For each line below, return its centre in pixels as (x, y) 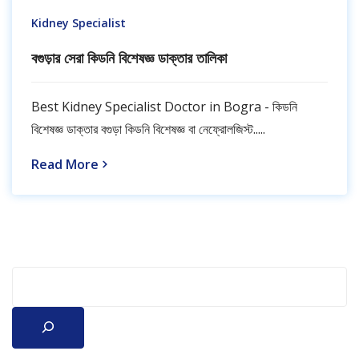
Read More (65, 165)
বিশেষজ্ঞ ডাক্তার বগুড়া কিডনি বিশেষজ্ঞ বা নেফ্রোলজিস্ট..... (148, 129)
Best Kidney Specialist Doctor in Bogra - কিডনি (164, 107)
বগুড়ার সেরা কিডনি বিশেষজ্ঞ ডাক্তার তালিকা (129, 58)
